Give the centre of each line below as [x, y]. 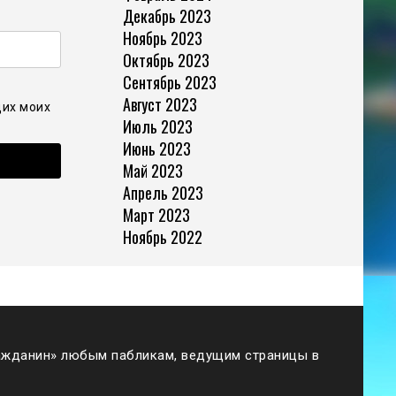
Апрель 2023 [163, 192]
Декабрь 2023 [167, 15]
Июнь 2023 [156, 148]
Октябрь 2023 [166, 60]
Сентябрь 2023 [169, 82]
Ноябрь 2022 [162, 236]
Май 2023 [152, 170]
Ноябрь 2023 [162, 38]
